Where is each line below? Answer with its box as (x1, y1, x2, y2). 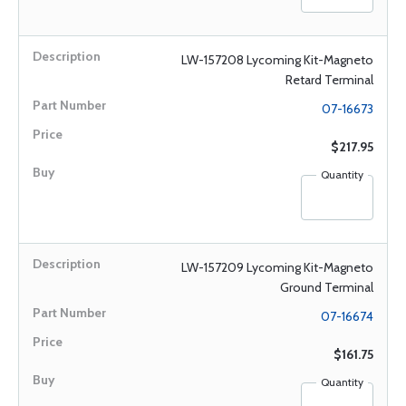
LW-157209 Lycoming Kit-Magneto (181, 259, 373, 275)
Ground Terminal (280, 279, 373, 295)
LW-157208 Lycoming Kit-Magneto (181, 52, 373, 68)
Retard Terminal (285, 72, 373, 88)
